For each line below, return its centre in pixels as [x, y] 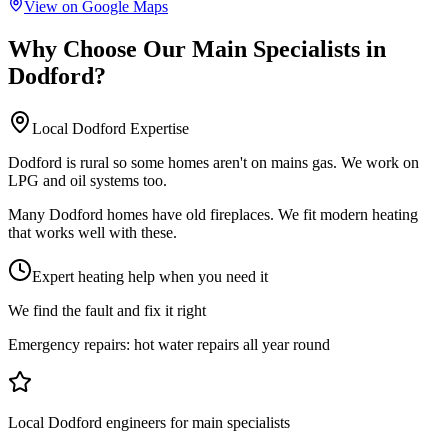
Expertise [157, 129]
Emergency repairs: [71, 345]
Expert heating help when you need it [150, 277]
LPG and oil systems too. [87, 181]
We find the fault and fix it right [107, 311]
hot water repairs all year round [232, 345]
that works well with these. [92, 233]
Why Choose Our [100, 49]
